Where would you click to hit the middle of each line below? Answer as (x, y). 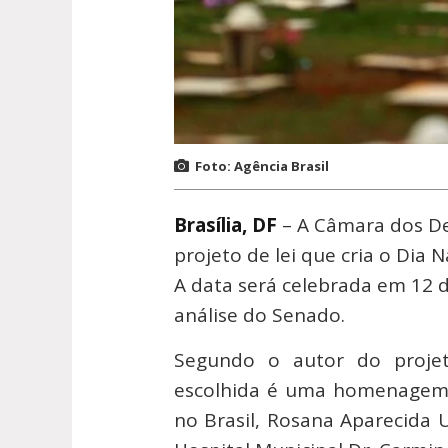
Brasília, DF (228, 225)
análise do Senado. (259, 315)
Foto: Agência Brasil (262, 166)
